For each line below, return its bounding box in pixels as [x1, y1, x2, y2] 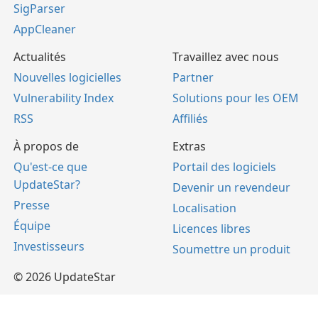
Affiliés [172, 111, 208, 127]
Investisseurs [13, 238, 84, 255]
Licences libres [172, 221, 251, 237]
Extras [172, 138, 206, 155]
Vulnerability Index [13, 90, 114, 106]
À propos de [13, 138, 79, 155]
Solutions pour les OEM [172, 90, 299, 106]
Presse [13, 197, 50, 214]
